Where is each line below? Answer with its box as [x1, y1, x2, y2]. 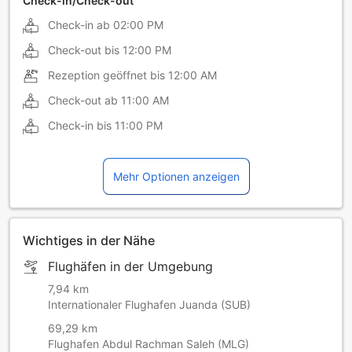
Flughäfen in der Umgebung [48, 258, 213, 275]
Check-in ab [48, 18, 110, 32]
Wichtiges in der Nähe [23, 233, 155, 249]
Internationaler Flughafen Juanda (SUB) [48, 298, 251, 312]
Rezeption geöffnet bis [48, 68, 165, 82]
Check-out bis [48, 43, 119, 57]
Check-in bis [48, 119, 112, 133]
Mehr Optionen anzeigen [112, 170, 240, 184]
